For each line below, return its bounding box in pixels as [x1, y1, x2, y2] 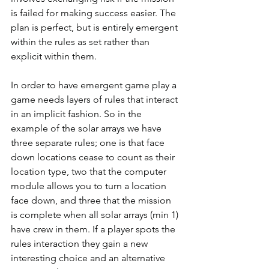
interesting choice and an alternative [11, 252, 168, 264]
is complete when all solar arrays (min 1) [11, 208, 181, 220]
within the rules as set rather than [11, 35, 152, 47]
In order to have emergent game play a [11, 79, 179, 91]
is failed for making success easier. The [11, 7, 178, 19]
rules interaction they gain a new [11, 237, 150, 249]
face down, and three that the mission [11, 194, 174, 206]
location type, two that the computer [11, 165, 169, 177]
